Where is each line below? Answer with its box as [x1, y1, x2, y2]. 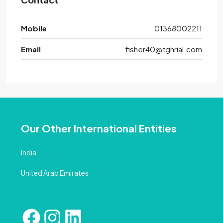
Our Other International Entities [21, 122, 177, 135]
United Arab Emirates [21, 168, 89, 178]
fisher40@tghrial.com [125, 44, 202, 54]
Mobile [21, 23, 47, 33]
